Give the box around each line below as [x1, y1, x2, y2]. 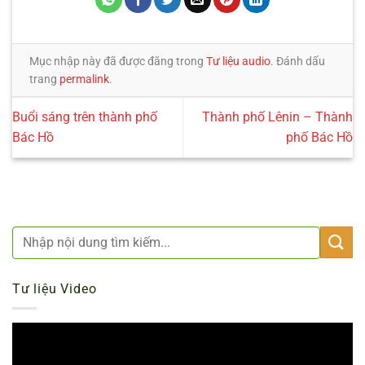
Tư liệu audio [206, 55, 270, 68]
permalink [59, 73, 109, 86]
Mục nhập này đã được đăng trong [29, 55, 206, 68]
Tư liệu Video [12, 280, 97, 297]
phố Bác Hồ [286, 130, 353, 146]
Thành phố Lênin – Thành [202, 109, 353, 125]
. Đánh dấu [270, 55, 325, 68]
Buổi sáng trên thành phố [12, 109, 157, 125]
